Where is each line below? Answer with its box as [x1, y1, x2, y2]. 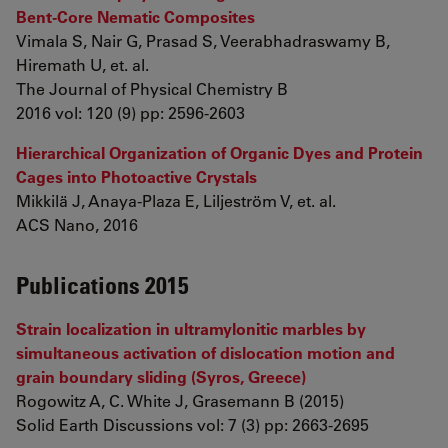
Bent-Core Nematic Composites [16, 6, 255, 27]
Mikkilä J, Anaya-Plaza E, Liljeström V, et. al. [16, 190, 336, 211]
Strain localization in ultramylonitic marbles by [16, 318, 366, 339]
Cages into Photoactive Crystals [16, 166, 257, 187]
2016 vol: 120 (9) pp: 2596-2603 [16, 102, 245, 123]
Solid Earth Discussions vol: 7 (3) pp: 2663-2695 [16, 414, 369, 435]
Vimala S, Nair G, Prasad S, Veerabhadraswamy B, [16, 30, 390, 51]
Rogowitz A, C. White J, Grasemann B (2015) [16, 390, 344, 411]
